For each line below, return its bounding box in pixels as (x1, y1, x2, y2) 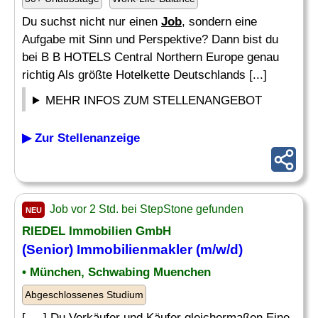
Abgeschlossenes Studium (25, 289, 143, 300)
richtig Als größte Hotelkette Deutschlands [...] (22, 68, 267, 82)
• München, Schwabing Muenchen (22, 265, 211, 279)
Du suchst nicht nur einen (22, 15, 161, 28)
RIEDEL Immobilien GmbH (22, 224, 171, 238)
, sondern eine (182, 15, 257, 28)
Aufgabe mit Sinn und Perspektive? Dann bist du (22, 33, 278, 46)
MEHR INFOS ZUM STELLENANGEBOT (45, 94, 263, 107)
